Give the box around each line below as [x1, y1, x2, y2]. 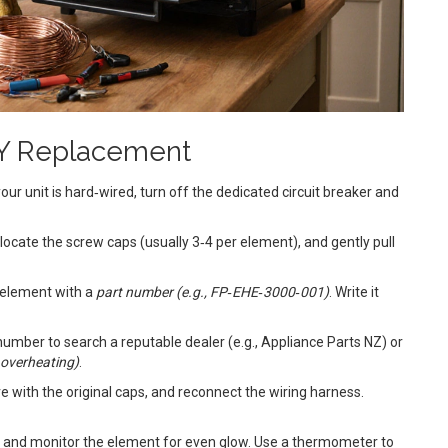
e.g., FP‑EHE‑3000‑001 [181, 283, 324, 300]
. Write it [329, 283, 379, 300]
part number [96, 283, 173, 300]
